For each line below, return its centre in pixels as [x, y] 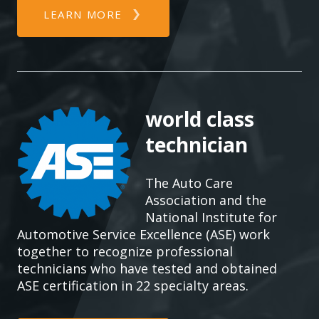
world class [200, 119]
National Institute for [211, 217]
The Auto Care [189, 183]
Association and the [206, 200]
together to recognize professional [125, 251]
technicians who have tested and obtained [147, 268]
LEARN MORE [83, 14]
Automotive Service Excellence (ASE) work [143, 234]
